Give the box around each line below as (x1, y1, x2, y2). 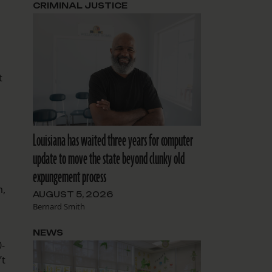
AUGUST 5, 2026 (32, 189, 113, 199)
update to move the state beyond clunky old (32, 148, 185, 170)
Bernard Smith (32, 201, 85, 212)
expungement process (32, 166, 106, 188)
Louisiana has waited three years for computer (32, 130, 193, 152)
